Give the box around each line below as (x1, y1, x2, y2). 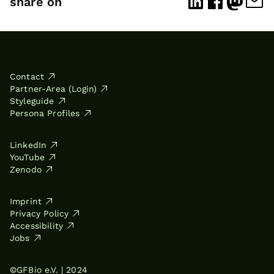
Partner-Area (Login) (10, 84, 97, 94)
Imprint (10, 196, 42, 207)
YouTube (10, 152, 45, 163)
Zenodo (10, 165, 42, 175)
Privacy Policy (10, 209, 69, 219)
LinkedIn (10, 140, 47, 150)
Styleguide (10, 96, 54, 106)
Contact (10, 72, 45, 82)
